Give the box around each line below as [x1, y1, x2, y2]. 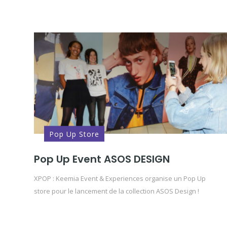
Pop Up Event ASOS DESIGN [34, 152, 170, 166]
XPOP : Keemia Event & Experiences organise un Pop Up [34, 174, 206, 183]
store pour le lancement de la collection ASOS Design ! [34, 186, 199, 196]
